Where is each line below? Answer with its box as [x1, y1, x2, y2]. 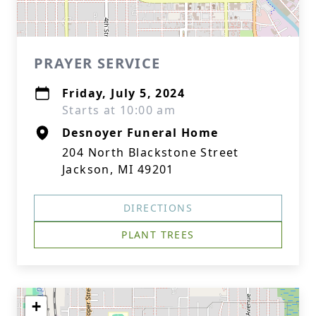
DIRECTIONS [123, 201, 193, 214]
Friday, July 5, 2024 [62, 85, 185, 101]
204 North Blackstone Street [62, 145, 239, 160]
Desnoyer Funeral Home [62, 125, 219, 140]
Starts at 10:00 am [62, 102, 176, 118]
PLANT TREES [121, 228, 195, 241]
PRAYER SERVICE [34, 54, 161, 73]
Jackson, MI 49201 [62, 162, 174, 177]
